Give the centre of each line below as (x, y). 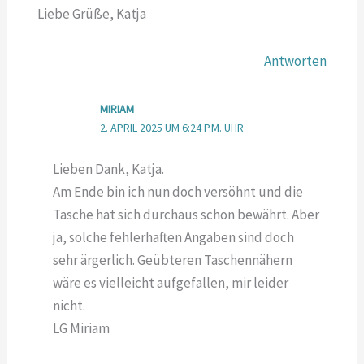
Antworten (296, 61)
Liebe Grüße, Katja (91, 13)
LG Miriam (82, 329)
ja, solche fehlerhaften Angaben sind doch (174, 238)
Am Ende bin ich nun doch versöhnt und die (178, 192)
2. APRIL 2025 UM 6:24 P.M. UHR (171, 127)
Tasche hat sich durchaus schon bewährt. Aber (186, 215)
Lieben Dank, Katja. (109, 169)
